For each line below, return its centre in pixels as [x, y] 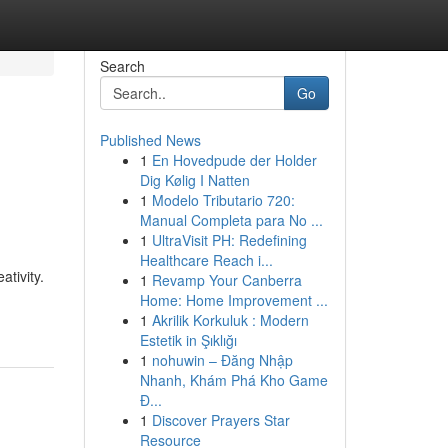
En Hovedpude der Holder [234, 160]
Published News [150, 140]
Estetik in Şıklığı [188, 340]
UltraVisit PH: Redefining [229, 240]
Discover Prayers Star [220, 420]
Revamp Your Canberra [226, 280]
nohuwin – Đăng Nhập [222, 360]
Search [122, 66]
